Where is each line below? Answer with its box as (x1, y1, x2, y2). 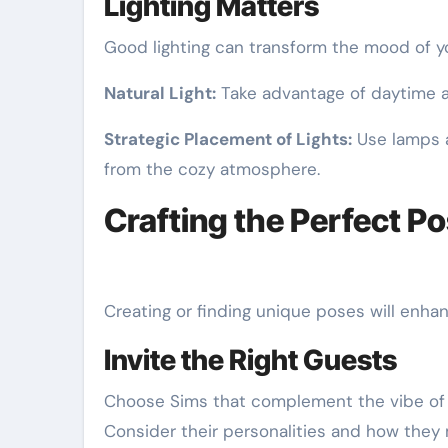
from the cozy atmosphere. (104, 158, 320, 180)
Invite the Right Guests (104, 343, 397, 377)
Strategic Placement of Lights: (104, 128, 352, 150)
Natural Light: (104, 82, 216, 104)
